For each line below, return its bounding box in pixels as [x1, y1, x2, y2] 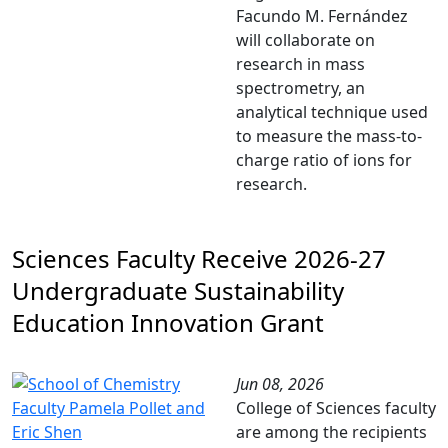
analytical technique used [236, 101, 428, 123]
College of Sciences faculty [236, 397, 436, 419]
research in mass [236, 53, 365, 75]
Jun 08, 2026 [236, 373, 324, 395]
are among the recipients [236, 421, 427, 443]
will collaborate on [236, 29, 375, 51]
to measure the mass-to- [236, 125, 422, 147]
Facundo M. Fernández [236, 5, 408, 27]
